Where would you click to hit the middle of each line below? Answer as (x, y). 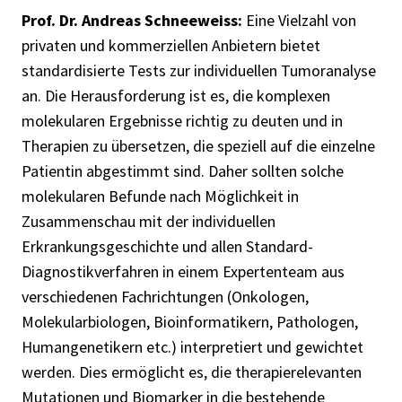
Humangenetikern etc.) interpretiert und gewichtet (192, 347)
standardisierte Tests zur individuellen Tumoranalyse (199, 71)
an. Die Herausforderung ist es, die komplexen (176, 96)
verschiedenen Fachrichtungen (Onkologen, (165, 297)
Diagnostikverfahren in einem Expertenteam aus (183, 272)
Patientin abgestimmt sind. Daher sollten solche (183, 171)
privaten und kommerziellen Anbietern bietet (171, 46)
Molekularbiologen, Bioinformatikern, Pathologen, (190, 322)
